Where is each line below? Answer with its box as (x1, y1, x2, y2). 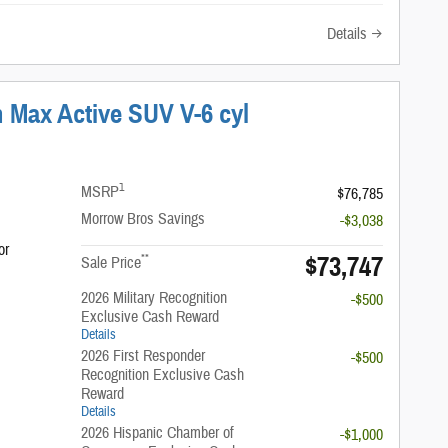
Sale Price (81, 252, 142, 273)
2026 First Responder (81, 345, 206, 366)
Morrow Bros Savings (81, 208, 206, 229)
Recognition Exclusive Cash (81, 364, 245, 385)
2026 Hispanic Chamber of (81, 422, 235, 443)
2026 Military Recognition (81, 287, 228, 308)
